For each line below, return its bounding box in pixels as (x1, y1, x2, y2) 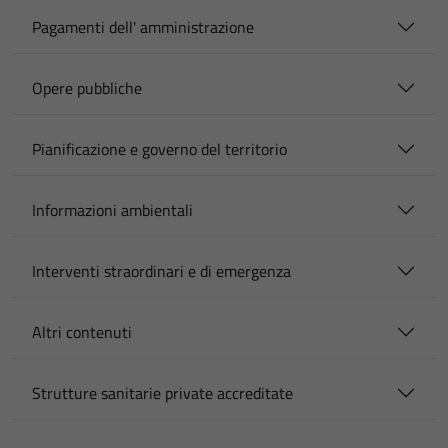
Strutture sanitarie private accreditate (32, 381, 293, 405)
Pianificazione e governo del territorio (32, 137, 287, 161)
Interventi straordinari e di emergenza (32, 259, 291, 283)
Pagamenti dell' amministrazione (32, 15, 254, 39)
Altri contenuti (32, 320, 132, 344)
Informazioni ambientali (32, 198, 193, 222)
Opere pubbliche (32, 76, 142, 100)
